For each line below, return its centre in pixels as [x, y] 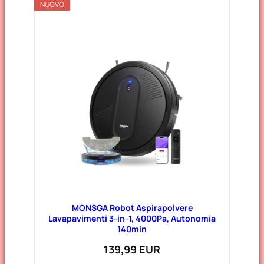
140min [132, 229]
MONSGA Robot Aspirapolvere [132, 207]
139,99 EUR [132, 249]
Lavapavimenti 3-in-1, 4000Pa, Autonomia [132, 218]
